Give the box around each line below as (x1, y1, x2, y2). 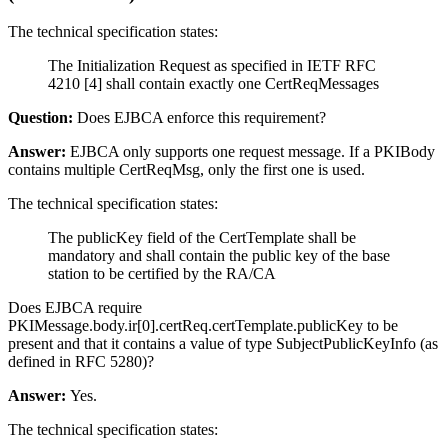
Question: (8, 109, 73, 127)
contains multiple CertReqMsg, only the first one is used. (8, 161, 365, 179)
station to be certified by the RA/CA (48, 265, 276, 283)
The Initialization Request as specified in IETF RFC (48, 57, 376, 75)
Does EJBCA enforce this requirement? (77, 109, 326, 127)
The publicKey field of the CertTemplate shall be (48, 229, 356, 247)
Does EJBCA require (8, 299, 142, 317)
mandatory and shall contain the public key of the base (48, 247, 390, 265)
